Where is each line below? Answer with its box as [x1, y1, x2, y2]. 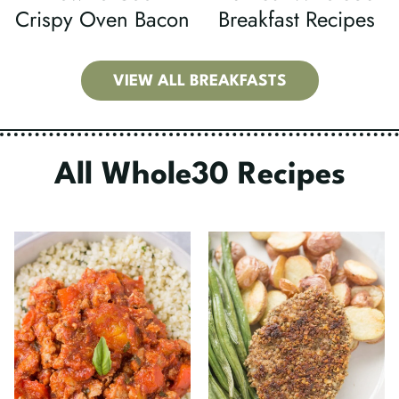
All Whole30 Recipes [53, 159, 346, 191]
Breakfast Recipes [218, 3, 375, 35]
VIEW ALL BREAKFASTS [112, 73, 287, 89]
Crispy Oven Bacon [15, 3, 190, 35]
